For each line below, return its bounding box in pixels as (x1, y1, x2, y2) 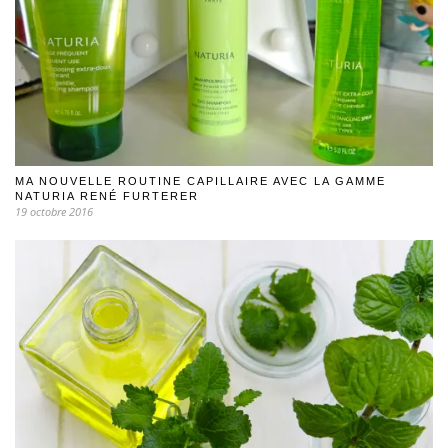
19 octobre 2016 (15, 204, 93, 220)
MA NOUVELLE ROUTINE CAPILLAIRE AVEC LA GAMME (15, 175, 386, 188)
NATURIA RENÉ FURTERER (15, 190, 199, 203)
